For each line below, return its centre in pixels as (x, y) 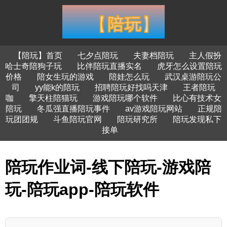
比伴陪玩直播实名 (109, 66)
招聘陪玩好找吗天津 (131, 87)
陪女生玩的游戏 (65, 77)
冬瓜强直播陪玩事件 (73, 109)
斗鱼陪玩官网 (78, 119)
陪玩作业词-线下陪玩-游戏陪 (108, 167)
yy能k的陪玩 (57, 87)
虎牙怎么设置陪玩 (190, 66)
